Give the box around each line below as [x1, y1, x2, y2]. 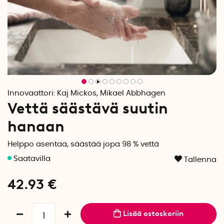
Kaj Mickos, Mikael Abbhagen [57, 89, 165, 97]
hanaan [7, 117, 64, 135]
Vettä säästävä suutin [7, 99, 168, 117]
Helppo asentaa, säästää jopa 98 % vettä [7, 140, 159, 148]
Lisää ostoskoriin [123, 209, 184, 218]
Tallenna [184, 156, 216, 163]
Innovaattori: [7, 89, 57, 97]
